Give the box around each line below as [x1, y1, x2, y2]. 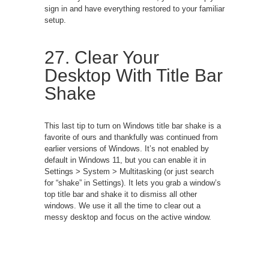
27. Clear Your [44, 47, 159, 67]
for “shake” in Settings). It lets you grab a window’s [44, 178, 221, 187]
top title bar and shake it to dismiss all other [44, 189, 197, 199]
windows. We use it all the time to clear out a [44, 201, 201, 210]
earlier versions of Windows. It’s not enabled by [44, 144, 209, 153]
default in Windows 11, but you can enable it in [44, 155, 206, 165]
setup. [44, 15, 66, 25]
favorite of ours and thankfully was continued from [44, 132, 218, 142]
